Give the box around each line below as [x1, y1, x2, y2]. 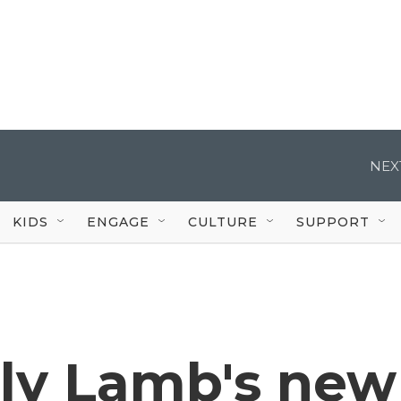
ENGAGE [87, 213, 149, 230]
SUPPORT [296, 213, 370, 230]
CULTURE [188, 213, 258, 230]
